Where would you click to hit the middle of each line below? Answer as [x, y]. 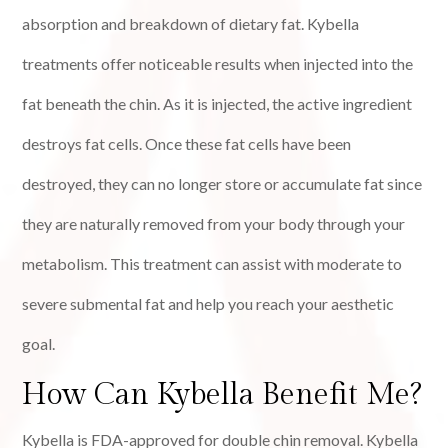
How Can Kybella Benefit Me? [222, 395]
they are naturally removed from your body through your [214, 224]
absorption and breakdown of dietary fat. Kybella [191, 24]
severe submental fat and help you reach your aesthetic [208, 304]
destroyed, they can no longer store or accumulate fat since [222, 184]
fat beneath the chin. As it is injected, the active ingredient [217, 104]
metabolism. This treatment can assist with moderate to [212, 264]
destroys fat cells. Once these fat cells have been [187, 144]
